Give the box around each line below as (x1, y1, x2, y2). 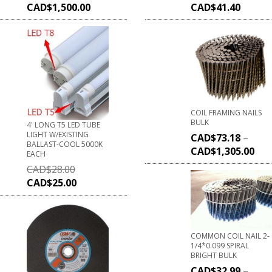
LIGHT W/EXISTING (27, 129, 89, 140)
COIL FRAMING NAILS (191, 107, 262, 118)
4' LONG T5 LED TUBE (27, 119, 100, 130)
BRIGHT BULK (191, 250, 237, 260)
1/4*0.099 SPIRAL (191, 240, 249, 251)
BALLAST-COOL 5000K (27, 138, 103, 149)
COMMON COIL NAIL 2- (191, 230, 270, 241)
